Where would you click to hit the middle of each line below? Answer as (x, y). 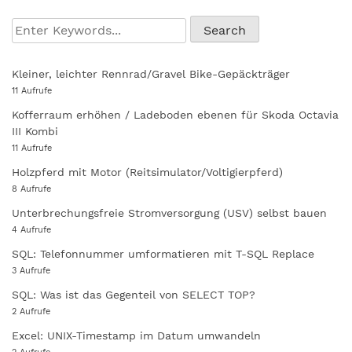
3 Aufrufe (31, 270)
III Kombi (35, 131)
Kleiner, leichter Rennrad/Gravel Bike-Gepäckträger (151, 73)
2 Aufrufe (31, 311)
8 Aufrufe (31, 189)
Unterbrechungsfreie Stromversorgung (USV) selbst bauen (169, 213)
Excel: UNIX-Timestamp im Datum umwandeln (136, 335)
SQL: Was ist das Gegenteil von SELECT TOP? (134, 294)
